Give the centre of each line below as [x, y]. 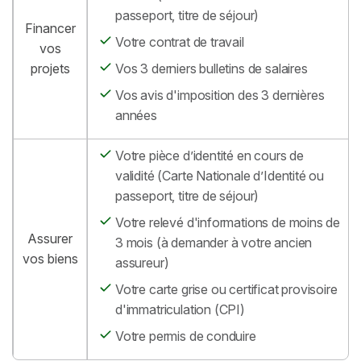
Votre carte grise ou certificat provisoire [226, 289]
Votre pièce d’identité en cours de [210, 155]
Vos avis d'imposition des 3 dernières [220, 95]
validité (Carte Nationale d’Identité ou [220, 175]
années [136, 115]
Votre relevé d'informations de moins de [228, 222]
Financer [50, 28]
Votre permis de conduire [186, 336]
